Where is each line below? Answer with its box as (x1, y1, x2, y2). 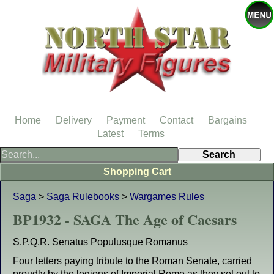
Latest (97, 128, 124, 139)
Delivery (56, 115, 92, 125)
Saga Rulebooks (46, 191, 119, 202)
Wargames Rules (130, 191, 204, 202)
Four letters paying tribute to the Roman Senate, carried (13, 256, 252, 266)
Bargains (208, 115, 247, 125)
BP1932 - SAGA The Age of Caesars (13, 209, 237, 230)
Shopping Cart (103, 166, 171, 177)
